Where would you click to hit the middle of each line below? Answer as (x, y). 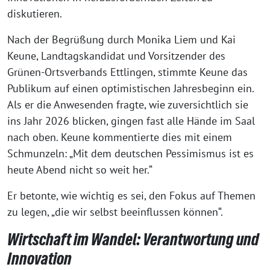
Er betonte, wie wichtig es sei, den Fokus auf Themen (131, 195)
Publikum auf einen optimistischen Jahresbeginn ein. (130, 88)
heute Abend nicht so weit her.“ (80, 169)
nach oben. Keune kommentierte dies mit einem (120, 137)
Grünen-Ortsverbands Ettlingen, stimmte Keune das (127, 72)
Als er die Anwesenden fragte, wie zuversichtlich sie (128, 104)
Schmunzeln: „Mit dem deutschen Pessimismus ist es (130, 153)
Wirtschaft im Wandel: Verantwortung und (133, 239)
